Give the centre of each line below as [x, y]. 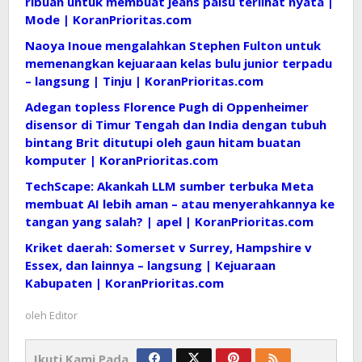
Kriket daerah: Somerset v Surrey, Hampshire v [168, 247]
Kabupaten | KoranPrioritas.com [124, 282]
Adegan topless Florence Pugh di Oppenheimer [167, 106]
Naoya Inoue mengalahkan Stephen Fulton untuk [173, 45]
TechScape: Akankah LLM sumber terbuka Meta [169, 185]
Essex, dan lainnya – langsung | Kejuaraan [150, 265]
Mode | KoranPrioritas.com [108, 19]
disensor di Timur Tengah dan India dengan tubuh [176, 124]
